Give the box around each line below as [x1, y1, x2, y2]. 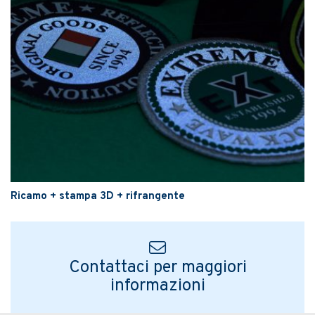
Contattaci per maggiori [68, 257, 247, 278]
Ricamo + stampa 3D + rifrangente [11, 189, 185, 203]
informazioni [110, 275, 205, 297]
